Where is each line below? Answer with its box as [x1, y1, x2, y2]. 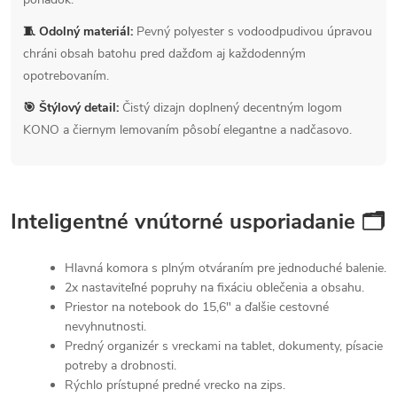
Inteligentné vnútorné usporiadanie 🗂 [11, 207, 385, 237]
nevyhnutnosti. [65, 318, 146, 336]
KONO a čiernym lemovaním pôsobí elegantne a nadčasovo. [23, 121, 352, 139]
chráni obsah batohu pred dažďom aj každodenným [23, 45, 306, 62]
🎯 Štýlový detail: [23, 99, 119, 117]
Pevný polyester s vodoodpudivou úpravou [133, 23, 372, 40]
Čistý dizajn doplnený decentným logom [119, 99, 342, 117]
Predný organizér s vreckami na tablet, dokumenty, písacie [65, 338, 383, 355]
